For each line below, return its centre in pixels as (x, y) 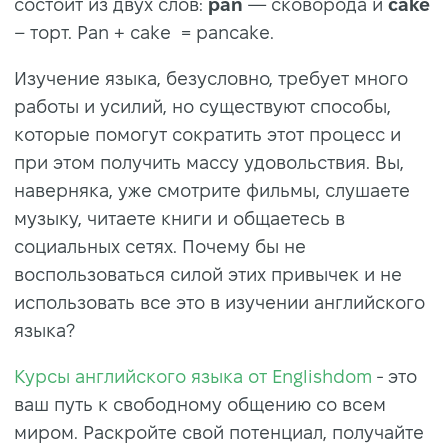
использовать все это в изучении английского (219, 302)
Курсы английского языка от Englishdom (193, 376)
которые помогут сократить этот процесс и (207, 134)
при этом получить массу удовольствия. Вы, (209, 162)
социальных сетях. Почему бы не (160, 246)
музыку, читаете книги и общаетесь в (179, 218)
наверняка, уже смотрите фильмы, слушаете (212, 190)
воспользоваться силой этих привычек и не (208, 274)
